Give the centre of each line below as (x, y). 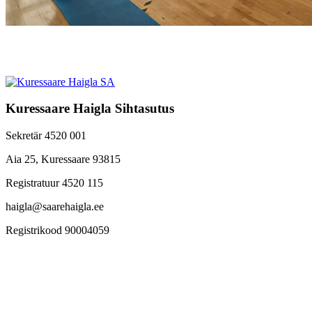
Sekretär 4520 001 (46, 136)
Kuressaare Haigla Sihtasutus (90, 109)
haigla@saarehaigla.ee (55, 207)
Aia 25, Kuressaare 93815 (63, 159)
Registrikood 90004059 (57, 231)
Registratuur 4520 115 (54, 183)
